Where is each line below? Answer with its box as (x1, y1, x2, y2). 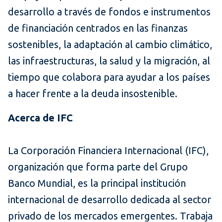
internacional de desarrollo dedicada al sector (8, 194, 211, 206)
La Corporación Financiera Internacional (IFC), (8, 145, 209, 157)
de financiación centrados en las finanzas (8, 22, 188, 34)
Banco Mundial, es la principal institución (8, 177, 186, 189)
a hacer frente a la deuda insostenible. (8, 88, 177, 100)
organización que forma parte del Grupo (8, 161, 188, 173)
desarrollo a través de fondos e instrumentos (8, 6, 211, 18)
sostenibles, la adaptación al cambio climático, (8, 39, 212, 51)
